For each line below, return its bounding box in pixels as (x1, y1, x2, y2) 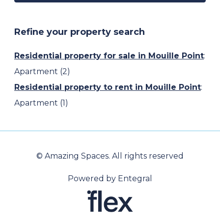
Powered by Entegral (68, 174, 152, 183)
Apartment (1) (14, 98, 68, 108)
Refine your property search (14, 27, 145, 37)
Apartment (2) (14, 67, 70, 76)
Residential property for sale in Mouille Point (14, 51, 204, 60)
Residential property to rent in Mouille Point (14, 82, 201, 92)
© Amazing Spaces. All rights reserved (36, 151, 184, 161)
